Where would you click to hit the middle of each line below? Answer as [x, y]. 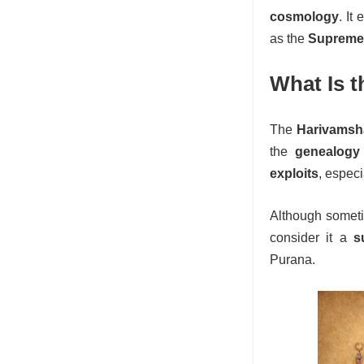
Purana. [292, 260]
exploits [294, 173]
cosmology [304, 17]
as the [289, 39]
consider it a [312, 238]
